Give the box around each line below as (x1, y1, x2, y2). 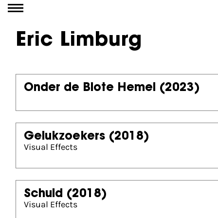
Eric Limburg (16, 31, 142, 51)
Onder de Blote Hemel (24, 82, 156, 94)
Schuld (24, 188, 63, 200)
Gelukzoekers (24, 131, 105, 143)
